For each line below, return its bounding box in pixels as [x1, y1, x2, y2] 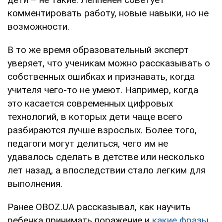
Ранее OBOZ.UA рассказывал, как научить [7, 201, 191, 213]
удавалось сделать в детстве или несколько [7, 151, 205, 163]
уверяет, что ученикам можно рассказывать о [7, 57, 210, 69]
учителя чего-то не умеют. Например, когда [7, 84, 198, 96]
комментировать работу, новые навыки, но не [7, 7, 209, 19]
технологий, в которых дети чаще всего [7, 111, 182, 122]
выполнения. [7, 177, 62, 189]
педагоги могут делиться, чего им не [7, 137, 168, 149]
